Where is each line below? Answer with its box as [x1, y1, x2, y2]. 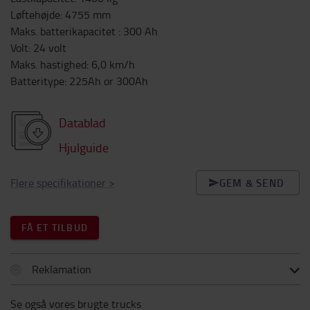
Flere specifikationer [10, 175, 106, 190]
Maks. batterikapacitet [10, 24, 118, 39]
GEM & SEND [219, 175, 284, 190]
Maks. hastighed [10, 57, 86, 72]
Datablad [59, 114, 106, 131]
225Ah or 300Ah [69, 73, 148, 89]
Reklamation [32, 262, 91, 277]
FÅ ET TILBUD [21, 221, 88, 234]
